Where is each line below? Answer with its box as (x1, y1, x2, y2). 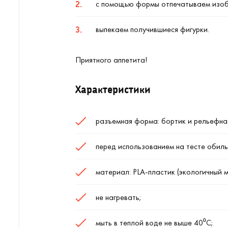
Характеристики (75, 83, 151, 95)
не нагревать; (96, 192, 141, 203)
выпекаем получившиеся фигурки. (96, 24, 209, 35)
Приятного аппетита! (75, 54, 147, 65)
